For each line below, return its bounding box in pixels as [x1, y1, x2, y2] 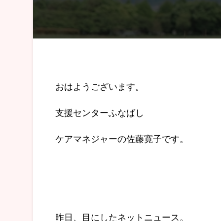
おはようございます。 [55, 79, 144, 93]
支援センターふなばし [55, 106, 144, 119]
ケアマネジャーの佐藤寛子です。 [55, 132, 188, 145]
